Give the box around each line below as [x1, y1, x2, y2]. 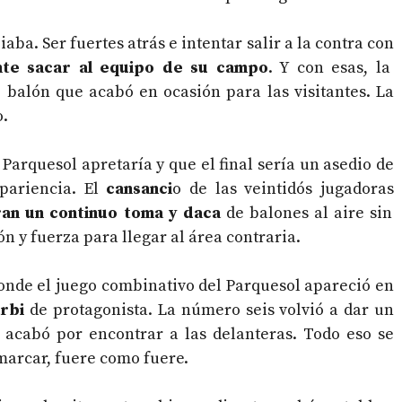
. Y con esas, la [267, 57, 390, 79]
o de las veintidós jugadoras [172, 179, 395, 200]
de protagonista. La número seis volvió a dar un [24, 300, 394, 321]
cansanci [98, 179, 173, 200]
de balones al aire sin [220, 203, 392, 224]
